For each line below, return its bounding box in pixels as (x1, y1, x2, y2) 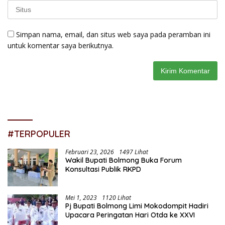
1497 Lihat (119, 148, 148, 157)
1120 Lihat (102, 193, 131, 202)
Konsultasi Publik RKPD (65, 165, 141, 174)
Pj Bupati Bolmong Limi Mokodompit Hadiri (65, 201, 208, 211)
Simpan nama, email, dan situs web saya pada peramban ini (16, 30, 210, 40)
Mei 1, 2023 (65, 193, 97, 202)
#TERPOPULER (8, 128, 70, 140)
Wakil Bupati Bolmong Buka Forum (65, 156, 182, 165)
